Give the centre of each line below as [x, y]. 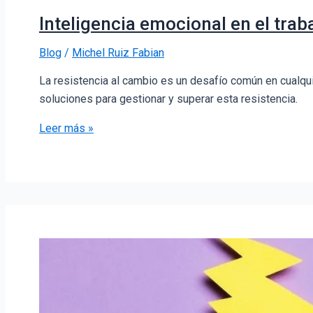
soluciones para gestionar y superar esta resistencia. [168, 99]
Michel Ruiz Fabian [118, 52]
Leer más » [66, 128]
